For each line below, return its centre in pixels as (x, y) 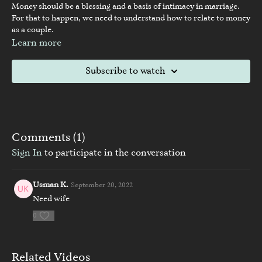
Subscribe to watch (125, 71)
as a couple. (33, 30)
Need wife (51, 199)
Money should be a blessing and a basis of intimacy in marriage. (126, 7)
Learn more (37, 43)
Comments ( (44, 138)
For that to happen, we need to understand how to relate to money (131, 18)
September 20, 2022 (102, 185)
